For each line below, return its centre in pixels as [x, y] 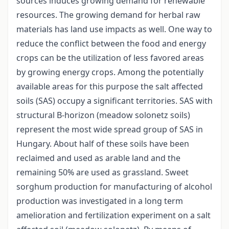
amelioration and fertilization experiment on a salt [113, 215]
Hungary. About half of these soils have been [103, 144]
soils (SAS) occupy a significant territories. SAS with [114, 101]
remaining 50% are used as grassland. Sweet [102, 173]
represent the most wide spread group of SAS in [110, 130]
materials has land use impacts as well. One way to [114, 29]
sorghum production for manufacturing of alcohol [114, 187]
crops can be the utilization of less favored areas [110, 58]
